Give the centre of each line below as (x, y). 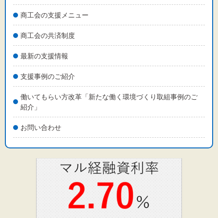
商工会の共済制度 (48, 35)
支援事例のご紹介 (48, 76)
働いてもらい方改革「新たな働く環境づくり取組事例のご (109, 97)
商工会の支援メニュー (54, 15)
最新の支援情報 (44, 56)
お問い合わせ (41, 127)
